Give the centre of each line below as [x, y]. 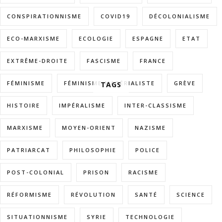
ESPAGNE [148, 38]
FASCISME [104, 60]
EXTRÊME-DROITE [37, 60]
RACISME [143, 172]
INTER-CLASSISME [156, 105]
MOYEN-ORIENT [89, 127]
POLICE [148, 150]
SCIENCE [191, 194]
